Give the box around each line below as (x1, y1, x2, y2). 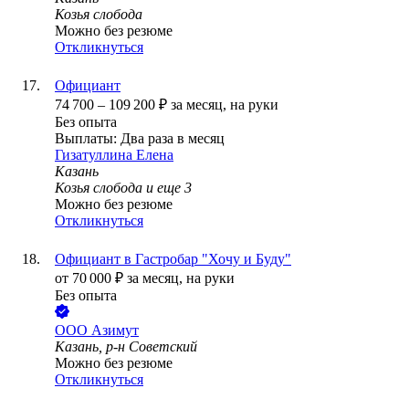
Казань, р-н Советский (55, 339, 197, 355)
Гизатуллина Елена (55, 147, 173, 163)
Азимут (91, 322, 139, 339)
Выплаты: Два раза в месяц (55, 131, 225, 147)
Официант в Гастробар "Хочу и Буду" (55, 251, 291, 267)
